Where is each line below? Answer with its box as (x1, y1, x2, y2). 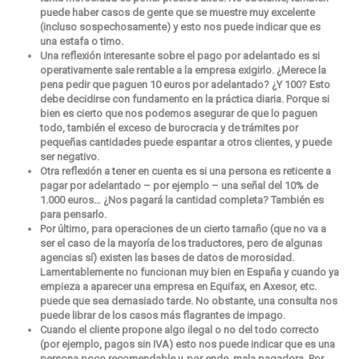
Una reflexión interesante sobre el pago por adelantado (40, 49, 298, 62)
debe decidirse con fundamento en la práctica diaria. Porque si (40, 92, 329, 105)
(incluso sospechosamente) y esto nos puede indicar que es (40, 20, 321, 33)
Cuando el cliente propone (40, 323, 164, 336)
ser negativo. (40, 150, 99, 163)
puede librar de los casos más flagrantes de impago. (40, 309, 285, 321)
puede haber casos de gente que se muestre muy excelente (40, 6, 315, 18)
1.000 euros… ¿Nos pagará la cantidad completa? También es (40, 193, 324, 206)
